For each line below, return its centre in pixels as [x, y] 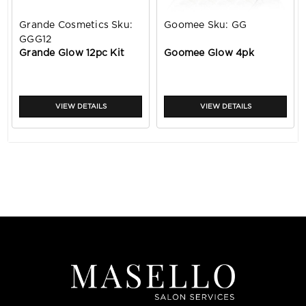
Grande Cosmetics [64, 26]
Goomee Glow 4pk [209, 54]
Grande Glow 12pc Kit [72, 54]
